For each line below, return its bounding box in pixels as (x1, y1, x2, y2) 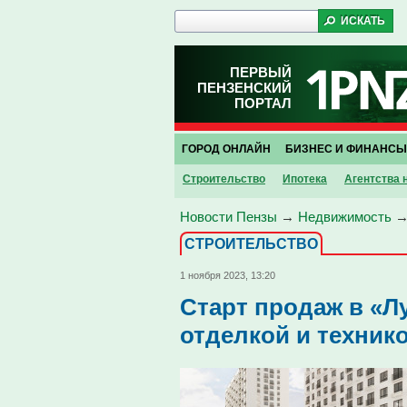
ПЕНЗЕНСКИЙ (197, 80, 292, 95)
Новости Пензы (180, 209, 277, 224)
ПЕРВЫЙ (230, 65, 292, 80)
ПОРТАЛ (234, 95, 292, 111)
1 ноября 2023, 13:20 (180, 270, 275, 281)
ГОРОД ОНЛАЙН (182, 143, 271, 155)
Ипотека (283, 173, 327, 185)
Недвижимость (298, 209, 392, 224)
